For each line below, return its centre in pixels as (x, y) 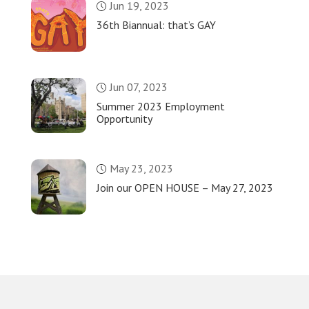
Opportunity (124, 119)
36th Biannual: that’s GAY (156, 25)
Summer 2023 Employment (160, 107)
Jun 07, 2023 (138, 87)
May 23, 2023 (141, 169)
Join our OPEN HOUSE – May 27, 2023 (185, 188)
